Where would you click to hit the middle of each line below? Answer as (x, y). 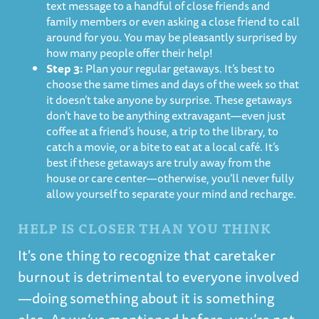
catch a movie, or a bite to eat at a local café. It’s (163, 147)
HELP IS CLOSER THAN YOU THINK (145, 228)
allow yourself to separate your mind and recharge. (172, 194)
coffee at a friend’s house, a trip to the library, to (162, 131)
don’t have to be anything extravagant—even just (166, 115)
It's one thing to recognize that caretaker (147, 255)
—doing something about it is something (146, 298)
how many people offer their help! (131, 53)
